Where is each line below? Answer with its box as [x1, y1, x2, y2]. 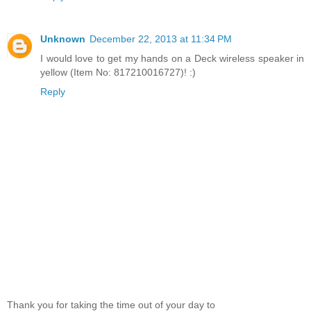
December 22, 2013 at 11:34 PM [90, 33, 232, 44]
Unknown [40, 33, 85, 44]
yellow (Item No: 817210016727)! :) [40, 66, 196, 78]
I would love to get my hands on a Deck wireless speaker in [40, 52, 304, 64]
